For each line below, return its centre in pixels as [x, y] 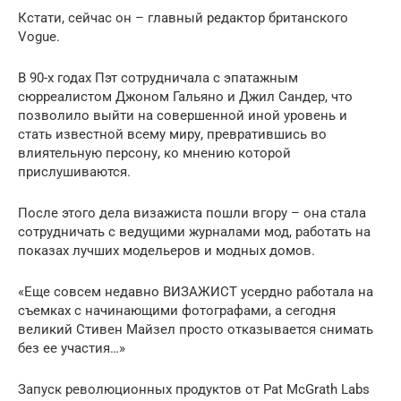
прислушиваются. [74, 171]
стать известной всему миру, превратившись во [172, 134]
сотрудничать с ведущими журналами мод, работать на [194, 231]
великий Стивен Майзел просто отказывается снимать [196, 329]
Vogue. [39, 36]
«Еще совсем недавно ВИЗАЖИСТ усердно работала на [196, 291]
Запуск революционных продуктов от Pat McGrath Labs [194, 389]
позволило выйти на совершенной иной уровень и [183, 115]
